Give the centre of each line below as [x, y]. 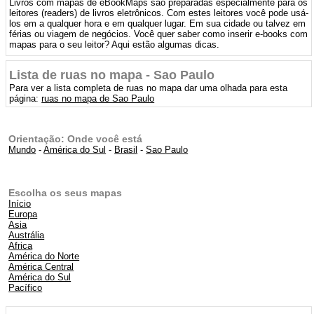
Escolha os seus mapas [66, 193]
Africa [21, 246]
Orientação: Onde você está [76, 139]
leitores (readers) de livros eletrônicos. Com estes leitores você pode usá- [159, 13]
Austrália [27, 235]
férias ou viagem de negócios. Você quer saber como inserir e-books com [159, 34]
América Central [41, 267]
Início [20, 204]
